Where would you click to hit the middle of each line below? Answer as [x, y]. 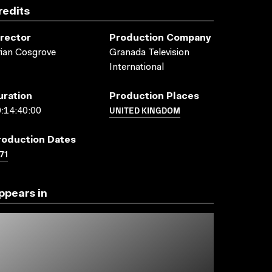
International [137, 67]
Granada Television [149, 53]
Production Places [154, 97]
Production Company [160, 38]
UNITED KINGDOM [145, 110]
